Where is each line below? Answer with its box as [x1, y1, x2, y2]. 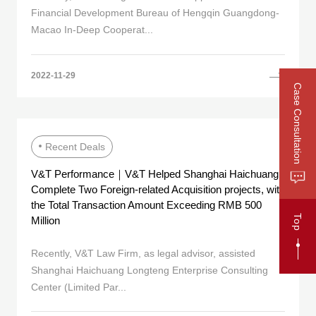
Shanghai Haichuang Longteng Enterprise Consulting [31, 264, 268, 276]
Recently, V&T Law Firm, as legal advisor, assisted [31, 247, 255, 259]
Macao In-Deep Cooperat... [31, 24, 153, 36]
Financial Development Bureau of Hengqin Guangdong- [31, 7, 279, 19]
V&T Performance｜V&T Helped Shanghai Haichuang [31, 168, 279, 181]
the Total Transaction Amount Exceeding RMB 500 [31, 199, 262, 212]
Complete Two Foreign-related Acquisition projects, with [31, 183, 285, 196]
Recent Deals [45, 141, 105, 153]
